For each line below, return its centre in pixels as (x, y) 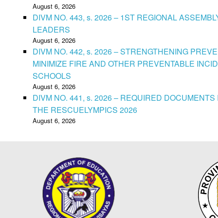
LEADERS (51, 29)
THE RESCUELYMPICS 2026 (85, 110)
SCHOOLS (52, 76)
